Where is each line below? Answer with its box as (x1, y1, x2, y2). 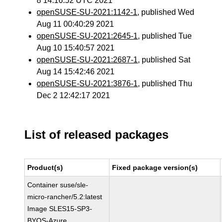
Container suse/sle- (27, 181, 89, 189)
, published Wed (137, 8, 195, 16)
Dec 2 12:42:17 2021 (37, 91, 111, 100)
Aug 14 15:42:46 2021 (37, 67, 115, 76)
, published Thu (138, 79, 193, 88)
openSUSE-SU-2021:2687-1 (37, 55, 138, 64)
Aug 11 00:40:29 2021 (37, 20, 114, 28)
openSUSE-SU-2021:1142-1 (37, 8, 138, 16)
